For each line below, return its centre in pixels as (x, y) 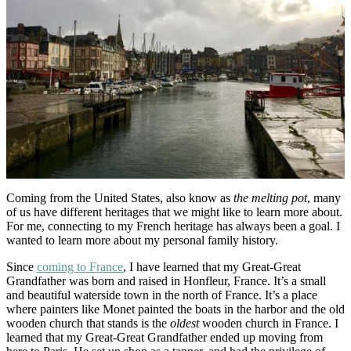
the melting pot (270, 197)
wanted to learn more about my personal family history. (142, 240)
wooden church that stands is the (88, 323)
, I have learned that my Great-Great (212, 266)
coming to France (80, 266)
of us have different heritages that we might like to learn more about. (174, 212)
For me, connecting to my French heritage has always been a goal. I (173, 226)
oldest (185, 323)
